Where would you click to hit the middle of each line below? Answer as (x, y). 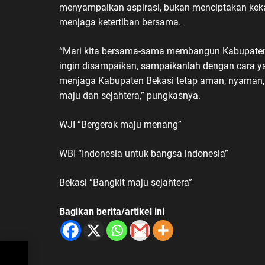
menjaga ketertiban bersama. (120, 22)
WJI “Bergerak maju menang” (120, 124)
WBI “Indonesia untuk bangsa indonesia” (144, 153)
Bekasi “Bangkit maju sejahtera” (126, 182)
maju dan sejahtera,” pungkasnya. (130, 95)
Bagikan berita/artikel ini (112, 211)
